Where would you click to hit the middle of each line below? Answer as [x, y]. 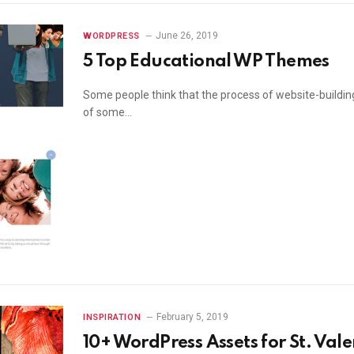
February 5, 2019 [193, 316]
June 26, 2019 [186, 35]
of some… [107, 112]
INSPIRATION [112, 317]
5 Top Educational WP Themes [206, 61]
